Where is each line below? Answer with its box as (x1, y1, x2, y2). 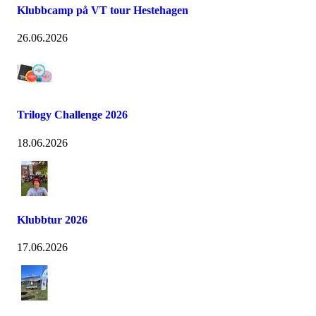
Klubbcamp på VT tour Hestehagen (17, 4, 188, 16)
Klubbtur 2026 (17, 213, 87, 226)
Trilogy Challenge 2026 (17, 109, 128, 121)
